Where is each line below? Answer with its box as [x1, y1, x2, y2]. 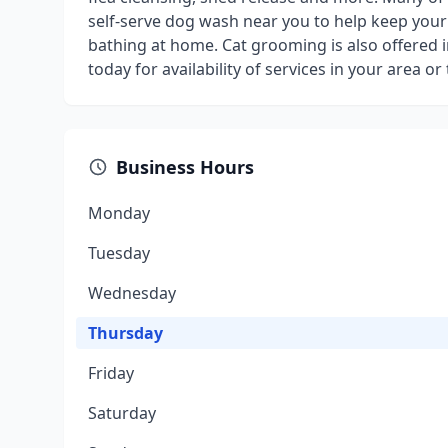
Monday [88, 202, 150, 224]
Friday [88, 362, 134, 384]
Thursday [88, 322, 163, 344]
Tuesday [88, 242, 150, 264]
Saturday [88, 402, 156, 424]
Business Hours [116, 155, 254, 179]
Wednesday [88, 282, 176, 304]
